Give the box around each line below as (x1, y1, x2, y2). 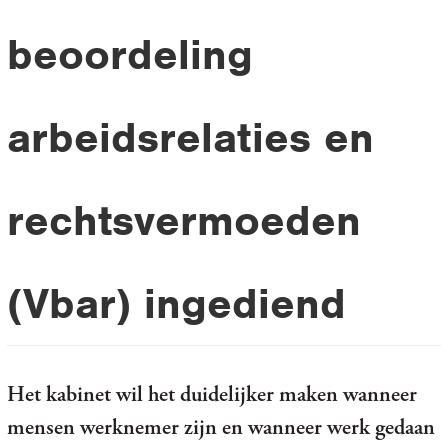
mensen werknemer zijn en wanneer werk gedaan (6, 413, 435, 442)
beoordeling (6, 27, 253, 81)
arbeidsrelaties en (6, 110, 374, 164)
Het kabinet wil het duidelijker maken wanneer (6, 380, 417, 409)
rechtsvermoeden (6, 193, 361, 247)
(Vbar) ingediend (6, 276, 346, 330)
